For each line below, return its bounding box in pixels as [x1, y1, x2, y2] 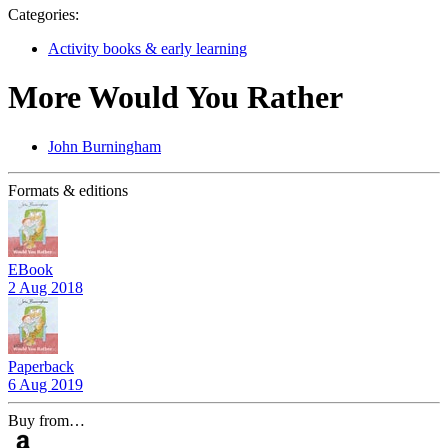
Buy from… [8, 411, 85, 429]
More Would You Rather [8, 79, 343, 116]
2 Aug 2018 [8, 278, 83, 296]
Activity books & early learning [48, 40, 247, 57]
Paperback [8, 357, 74, 375]
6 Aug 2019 [8, 375, 83, 393]
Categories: [8, 6, 79, 23]
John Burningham [48, 137, 161, 155]
